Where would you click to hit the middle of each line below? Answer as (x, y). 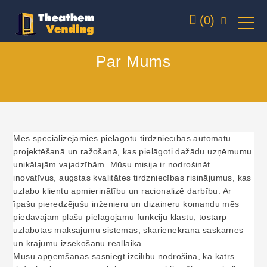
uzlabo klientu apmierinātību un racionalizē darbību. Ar (122, 191)
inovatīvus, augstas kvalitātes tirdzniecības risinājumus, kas (132, 178)
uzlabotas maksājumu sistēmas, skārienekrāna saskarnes (128, 230)
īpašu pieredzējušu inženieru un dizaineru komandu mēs (126, 204)
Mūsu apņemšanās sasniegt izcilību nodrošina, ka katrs (124, 256)
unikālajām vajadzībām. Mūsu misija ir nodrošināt (112, 164)
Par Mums (133, 61)
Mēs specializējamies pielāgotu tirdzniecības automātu (122, 138)
